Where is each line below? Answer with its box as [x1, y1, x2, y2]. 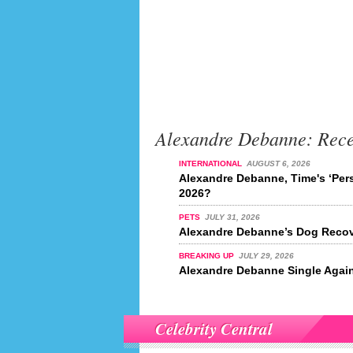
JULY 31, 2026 [204, 213, 260, 221]
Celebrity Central [155, 317, 273, 340]
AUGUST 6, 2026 [246, 159, 310, 168]
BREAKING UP [179, 251, 236, 260]
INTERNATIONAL [179, 159, 244, 168]
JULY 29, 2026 [238, 251, 294, 260]
